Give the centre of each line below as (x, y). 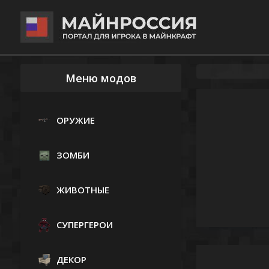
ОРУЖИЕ (75, 120)
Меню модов (101, 78)
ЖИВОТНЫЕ (83, 190)
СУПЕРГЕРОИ (84, 225)
